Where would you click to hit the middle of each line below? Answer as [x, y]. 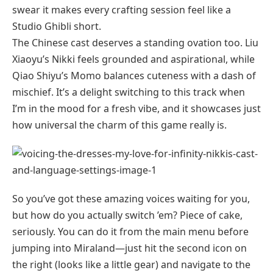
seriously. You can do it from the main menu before [130, 232]
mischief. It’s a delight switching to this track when [129, 92]
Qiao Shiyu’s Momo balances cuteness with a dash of [134, 76]
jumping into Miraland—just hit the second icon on [129, 248]
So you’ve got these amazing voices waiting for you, [131, 199]
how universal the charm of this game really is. [119, 125]
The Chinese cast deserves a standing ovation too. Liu [135, 43]
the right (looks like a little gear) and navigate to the [131, 264]
